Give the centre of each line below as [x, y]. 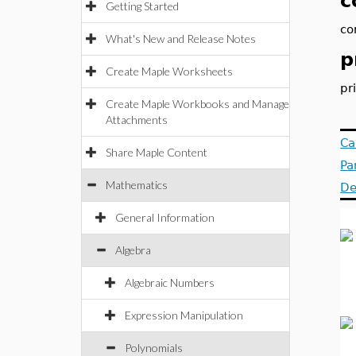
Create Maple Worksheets [169, 71]
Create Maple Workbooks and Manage [197, 104]
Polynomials [154, 348]
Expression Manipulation [184, 315]
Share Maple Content [157, 152]
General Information [165, 217]
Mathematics [137, 185]
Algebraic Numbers [170, 282]
